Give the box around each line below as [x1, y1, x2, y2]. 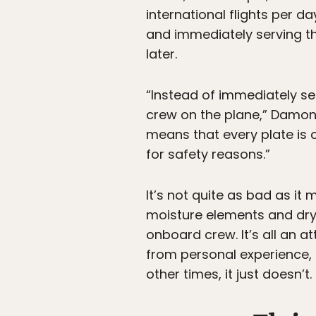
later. [146, 45, 177, 63]
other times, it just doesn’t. [146, 265, 312, 284]
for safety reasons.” [146, 145, 270, 164]
